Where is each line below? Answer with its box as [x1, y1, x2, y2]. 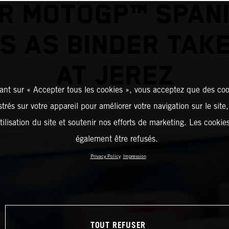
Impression [123, 153, 146, 159]
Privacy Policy [90, 153, 121, 159]
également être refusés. [76, 134, 158, 144]
